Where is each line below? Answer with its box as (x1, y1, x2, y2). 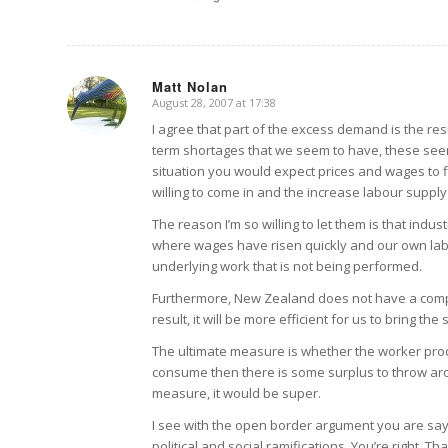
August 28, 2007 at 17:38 (152, 95, 276, 111)
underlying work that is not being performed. (152, 257, 422, 276)
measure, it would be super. (152, 384, 321, 403)
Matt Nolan (152, 77, 228, 97)
